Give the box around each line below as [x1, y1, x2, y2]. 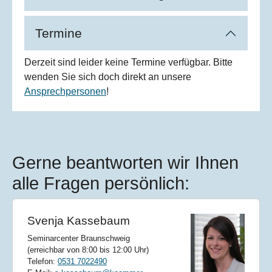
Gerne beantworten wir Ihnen [12, 153, 239, 173]
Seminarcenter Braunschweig [27, 234, 130, 243]
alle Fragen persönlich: [12, 174, 189, 194]
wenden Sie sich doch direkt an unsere [24, 72, 191, 83]
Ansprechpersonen [24, 86, 106, 97]
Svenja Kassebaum [27, 214, 130, 228]
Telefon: [27, 257, 58, 267]
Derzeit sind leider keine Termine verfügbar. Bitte [24, 57, 233, 68]
